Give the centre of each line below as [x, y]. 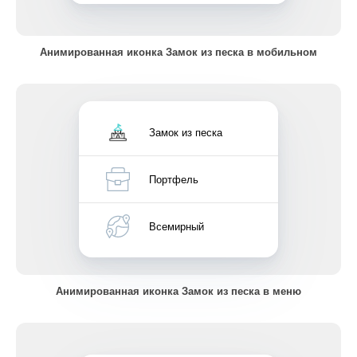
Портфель [174, 179]
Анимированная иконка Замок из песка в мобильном [178, 51]
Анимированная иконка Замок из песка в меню [178, 290]
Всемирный [177, 226]
